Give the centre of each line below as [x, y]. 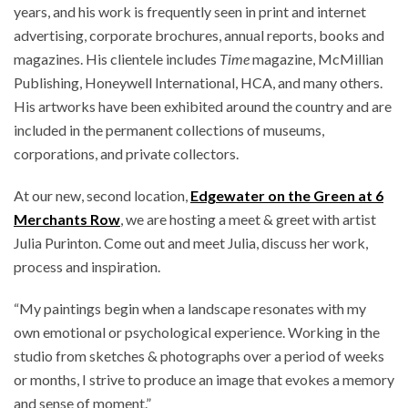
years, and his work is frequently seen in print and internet [190, 12]
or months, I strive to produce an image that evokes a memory [204, 380]
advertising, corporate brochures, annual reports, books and [199, 36]
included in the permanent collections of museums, [169, 130]
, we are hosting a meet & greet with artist [248, 219]
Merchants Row [67, 219]
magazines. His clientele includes [117, 59]
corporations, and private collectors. [126, 154]
